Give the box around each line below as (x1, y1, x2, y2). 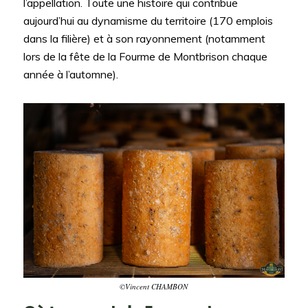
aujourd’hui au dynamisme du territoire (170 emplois (23, 14, 273, 28)
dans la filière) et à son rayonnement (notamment (23, 32, 265, 46)
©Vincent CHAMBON (120, 281, 188, 292)
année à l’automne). (23, 67, 118, 82)
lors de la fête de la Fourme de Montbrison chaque (23, 49, 267, 64)
